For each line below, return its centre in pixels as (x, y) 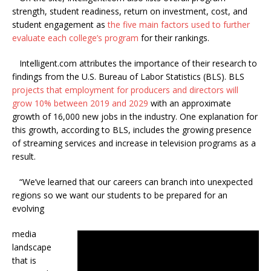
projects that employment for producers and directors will (125, 90)
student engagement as (60, 25)
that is (24, 261)
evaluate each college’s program (75, 38)
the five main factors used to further (179, 25)
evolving (28, 209)
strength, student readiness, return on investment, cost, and (130, 11)
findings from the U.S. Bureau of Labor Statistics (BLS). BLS (128, 77)
